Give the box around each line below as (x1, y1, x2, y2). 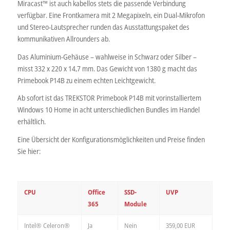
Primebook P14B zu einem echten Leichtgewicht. (17, 75, 156, 85)
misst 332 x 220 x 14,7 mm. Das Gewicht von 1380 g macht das (17, 63, 197, 73)
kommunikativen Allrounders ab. (17, 33, 110, 44)
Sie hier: (17, 146, 41, 157)
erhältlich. (17, 117, 46, 127)
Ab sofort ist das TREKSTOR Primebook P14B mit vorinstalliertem (17, 93, 201, 103)
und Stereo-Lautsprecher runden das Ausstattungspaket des (17, 22, 189, 32)
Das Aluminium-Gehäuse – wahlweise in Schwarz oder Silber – (17, 51, 197, 62)
